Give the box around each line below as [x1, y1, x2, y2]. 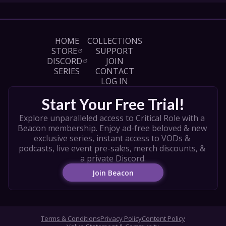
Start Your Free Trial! [41, 95, 185, 113]
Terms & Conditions [41, 214, 100, 223]
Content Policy [142, 214, 185, 223]
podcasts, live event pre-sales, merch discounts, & [19, 143, 205, 154]
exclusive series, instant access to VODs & [34, 133, 190, 144]
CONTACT [95, 66, 134, 77]
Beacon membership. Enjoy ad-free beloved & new [17, 123, 207, 134]
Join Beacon [92, 167, 134, 178]
